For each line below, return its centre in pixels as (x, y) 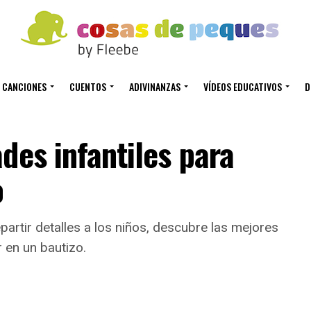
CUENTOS (87, 86)
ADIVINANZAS (154, 86)
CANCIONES (24, 86)
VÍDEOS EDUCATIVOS (242, 86)
